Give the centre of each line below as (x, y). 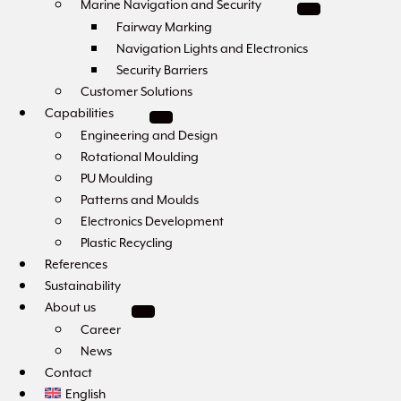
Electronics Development (152, 221)
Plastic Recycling (127, 243)
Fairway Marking (164, 27)
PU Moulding (117, 178)
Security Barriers (162, 70)
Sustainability (83, 286)
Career (101, 329)
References (76, 264)
